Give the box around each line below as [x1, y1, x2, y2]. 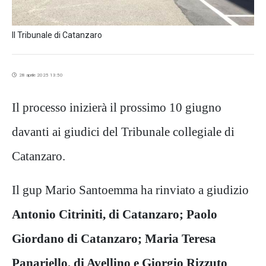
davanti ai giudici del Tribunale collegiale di [12, 125, 235, 138]
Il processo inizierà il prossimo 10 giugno [12, 100, 221, 114]
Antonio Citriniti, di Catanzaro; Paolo [12, 207, 217, 221]
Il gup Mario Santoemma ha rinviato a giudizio [12, 183, 249, 197]
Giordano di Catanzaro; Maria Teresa [12, 232, 216, 245]
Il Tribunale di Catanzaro [12, 30, 102, 40]
